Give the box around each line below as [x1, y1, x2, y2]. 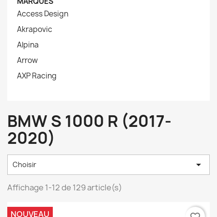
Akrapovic [17, 24, 52, 34]
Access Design [17, 9, 68, 19]
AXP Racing [17, 71, 57, 81]
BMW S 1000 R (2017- [7, 110, 171, 132]
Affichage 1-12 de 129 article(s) [7, 182, 122, 193]
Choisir [13, 160, 36, 169]
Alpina [17, 40, 39, 50]
